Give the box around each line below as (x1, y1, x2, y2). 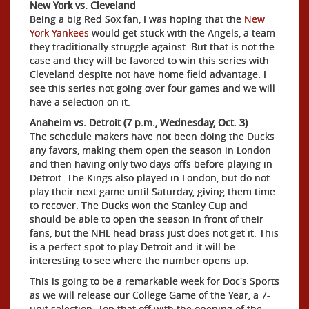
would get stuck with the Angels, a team (89, 26, 275, 39)
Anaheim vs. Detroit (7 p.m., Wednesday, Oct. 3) (30, 116, 248, 129)
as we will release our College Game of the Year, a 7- (30, 288, 270, 301)
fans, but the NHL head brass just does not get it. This (30, 226, 279, 239)
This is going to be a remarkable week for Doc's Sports (30, 275, 279, 288)
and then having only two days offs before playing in (30, 157, 272, 170)
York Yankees (30, 26, 89, 39)
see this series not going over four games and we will (30, 81, 275, 94)
